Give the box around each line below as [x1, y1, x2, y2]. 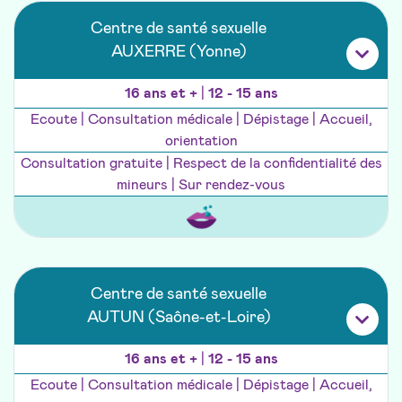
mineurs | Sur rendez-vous [117, 178, 285, 193]
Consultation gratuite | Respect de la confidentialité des [20, 156, 382, 171]
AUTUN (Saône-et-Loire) [86, 310, 271, 327]
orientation [164, 134, 238, 149]
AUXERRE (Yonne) [110, 44, 247, 61]
